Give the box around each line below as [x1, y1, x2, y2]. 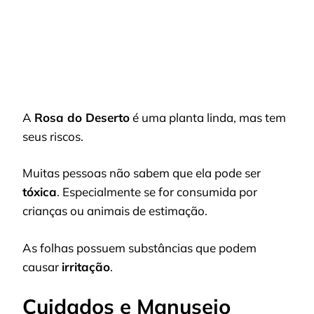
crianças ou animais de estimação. [22, 203, 207, 219]
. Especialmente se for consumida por [57, 184, 257, 200]
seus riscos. [22, 128, 83, 144]
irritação [62, 259, 110, 274]
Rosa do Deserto [34, 109, 130, 125]
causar [22, 259, 62, 274]
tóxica [22, 184, 57, 200]
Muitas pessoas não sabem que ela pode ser [22, 165, 261, 181]
